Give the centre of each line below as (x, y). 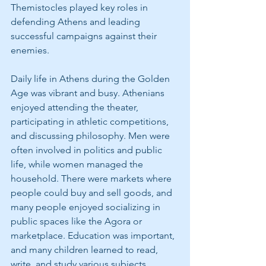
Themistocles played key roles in (80, 7)
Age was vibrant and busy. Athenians (89, 93)
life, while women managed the (78, 164)
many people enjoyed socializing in (87, 207)
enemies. (30, 50)
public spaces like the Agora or (77, 221)
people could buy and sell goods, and (93, 192)
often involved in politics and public (88, 150)
